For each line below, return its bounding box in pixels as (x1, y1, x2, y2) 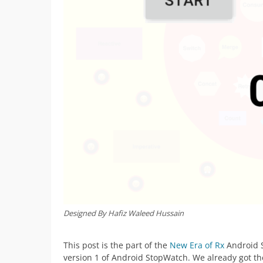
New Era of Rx (170, 239, 224, 251)
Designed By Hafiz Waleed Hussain (63, 208, 184, 219)
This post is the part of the (63, 239, 170, 251)
